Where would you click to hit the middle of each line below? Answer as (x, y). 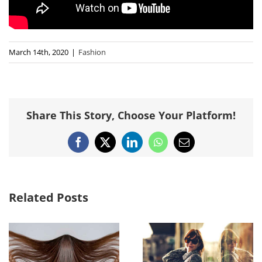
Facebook (98, 146)
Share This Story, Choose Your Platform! (131, 116)
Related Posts (49, 198)
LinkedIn (150, 146)
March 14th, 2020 (39, 52)
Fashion (92, 52)
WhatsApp (180, 146)
